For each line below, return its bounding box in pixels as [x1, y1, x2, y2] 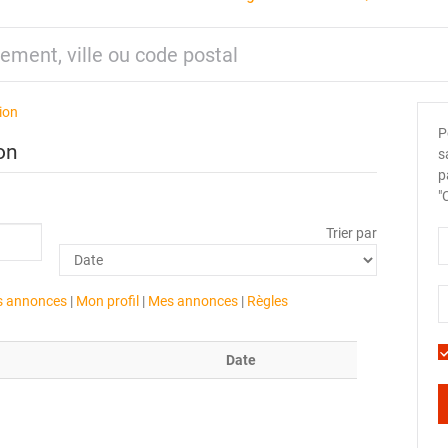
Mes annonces [147, 293, 238, 309]
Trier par [326, 225, 378, 241]
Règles [246, 293, 288, 309]
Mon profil [75, 293, 139, 309]
